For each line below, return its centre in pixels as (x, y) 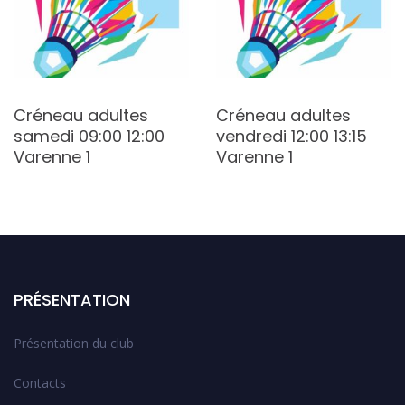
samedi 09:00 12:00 (89, 136)
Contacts (40, 382)
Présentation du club (74, 343)
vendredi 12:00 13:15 (292, 136)
